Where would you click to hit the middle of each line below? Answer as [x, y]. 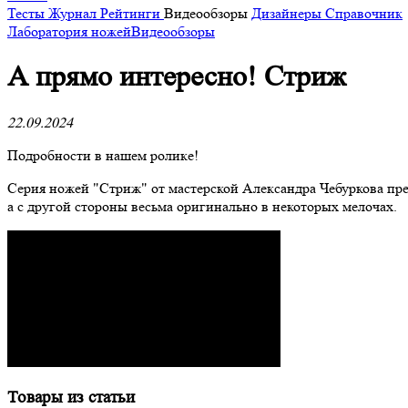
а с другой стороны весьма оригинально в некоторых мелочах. [202, 206]
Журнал [74, 13]
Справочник [364, 13]
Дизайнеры [288, 13]
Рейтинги [132, 13]
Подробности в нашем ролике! [103, 155]
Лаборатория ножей [69, 31]
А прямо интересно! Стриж [177, 77]
